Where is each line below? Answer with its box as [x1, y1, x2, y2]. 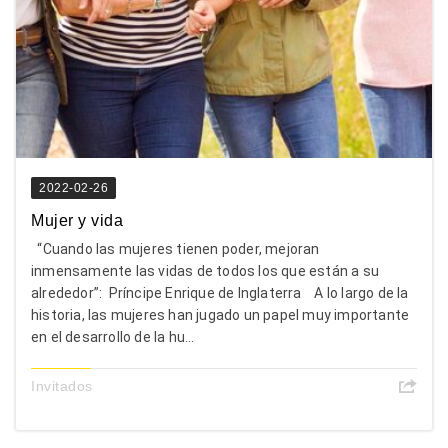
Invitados [31, 377, 93, 394]
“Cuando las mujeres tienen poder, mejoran [31, 240, 320, 257]
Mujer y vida [31, 211, 137, 229]
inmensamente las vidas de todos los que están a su [31, 262, 380, 279]
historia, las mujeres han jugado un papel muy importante [31, 306, 410, 323]
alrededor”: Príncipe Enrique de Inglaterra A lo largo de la [31, 284, 409, 301]
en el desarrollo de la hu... [31, 328, 195, 345]
